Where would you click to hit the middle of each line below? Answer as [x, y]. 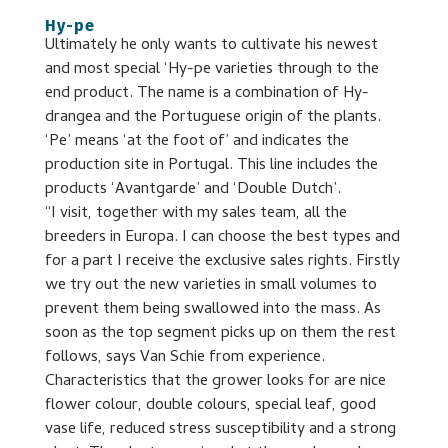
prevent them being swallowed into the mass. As [212, 309]
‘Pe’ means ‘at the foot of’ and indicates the [196, 141]
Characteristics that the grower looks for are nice [215, 381]
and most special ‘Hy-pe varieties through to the [211, 69]
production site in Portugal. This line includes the [211, 165]
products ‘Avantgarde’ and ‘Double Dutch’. [192, 189]
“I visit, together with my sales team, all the [195, 213]
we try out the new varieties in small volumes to [210, 285]
